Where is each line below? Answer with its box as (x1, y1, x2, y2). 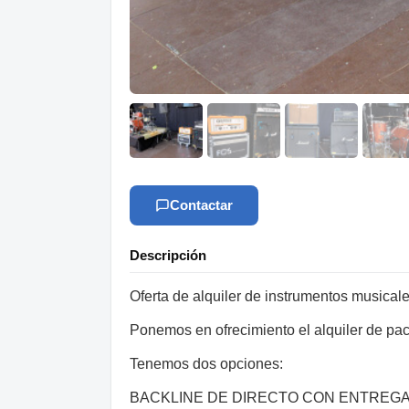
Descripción (130, 246, 206, 263)
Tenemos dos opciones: (130, 355, 283, 372)
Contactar (170, 196, 233, 213)
